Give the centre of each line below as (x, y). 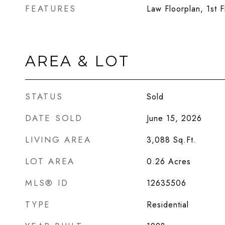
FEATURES (51, 9)
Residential (167, 205)
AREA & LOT (77, 61)
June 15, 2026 (174, 118)
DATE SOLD (54, 118)
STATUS (44, 96)
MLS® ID (47, 183)
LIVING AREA (58, 140)
